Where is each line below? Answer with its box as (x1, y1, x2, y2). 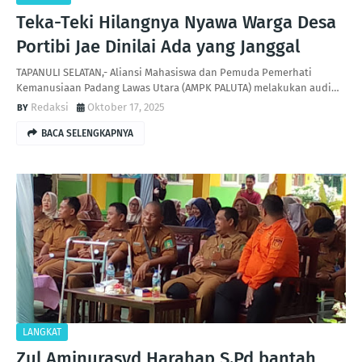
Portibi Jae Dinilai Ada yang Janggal (16, 36, 300, 57)
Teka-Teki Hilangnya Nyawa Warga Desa (16, 11, 336, 33)
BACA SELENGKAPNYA (41, 128, 133, 139)
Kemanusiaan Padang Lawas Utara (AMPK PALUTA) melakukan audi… (16, 82, 339, 94)
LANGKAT (23, 326, 61, 338)
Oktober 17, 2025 (87, 101, 165, 113)
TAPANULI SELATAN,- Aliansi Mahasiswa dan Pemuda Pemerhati (16, 66, 312, 78)
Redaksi (31, 101, 69, 113)
